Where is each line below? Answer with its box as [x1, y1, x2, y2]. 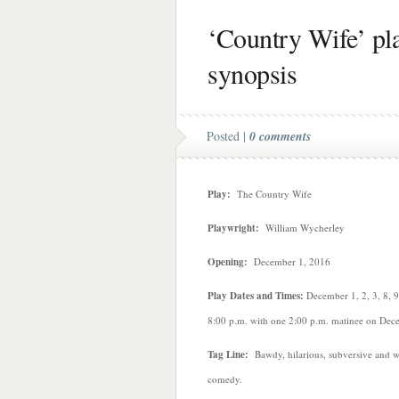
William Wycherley [259, 221, 345, 234]
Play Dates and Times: [208, 289, 304, 303]
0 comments [249, 127, 311, 145]
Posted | [207, 127, 249, 144]
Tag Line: [208, 347, 248, 362]
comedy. [208, 372, 242, 386]
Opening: [208, 255, 248, 269]
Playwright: [208, 221, 259, 235]
